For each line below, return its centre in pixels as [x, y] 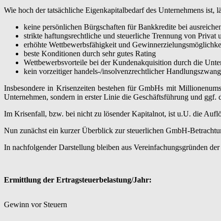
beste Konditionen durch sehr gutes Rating [90, 53]
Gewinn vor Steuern [36, 204]
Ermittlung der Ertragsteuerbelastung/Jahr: [78, 180]
